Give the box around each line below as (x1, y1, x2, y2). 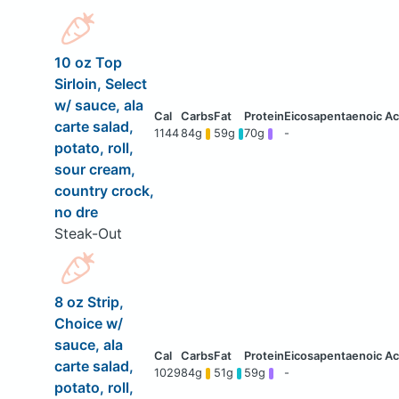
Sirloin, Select (53, 75, 147, 94)
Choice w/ (53, 314, 123, 333)
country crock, (53, 182, 154, 200)
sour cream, (53, 160, 135, 179)
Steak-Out (53, 224, 122, 243)
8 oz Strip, (53, 293, 124, 312)
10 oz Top (53, 53, 122, 72)
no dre (53, 203, 98, 222)
